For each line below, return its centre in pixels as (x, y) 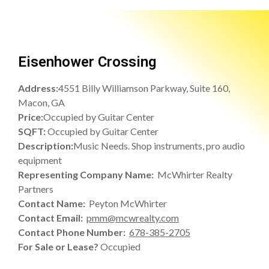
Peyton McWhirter (128, 204)
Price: (31, 117)
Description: (46, 146)
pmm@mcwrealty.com (133, 218)
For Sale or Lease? (59, 247)
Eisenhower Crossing (87, 62)
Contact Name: (53, 204)
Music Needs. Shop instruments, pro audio (159, 146)
